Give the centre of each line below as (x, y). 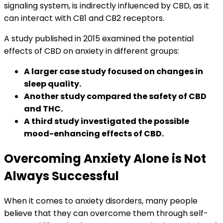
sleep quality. (53, 84)
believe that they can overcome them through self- (106, 214)
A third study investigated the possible (107, 121)
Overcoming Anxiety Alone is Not (105, 159)
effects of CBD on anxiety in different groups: (92, 51)
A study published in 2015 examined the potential (99, 39)
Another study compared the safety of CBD (115, 97)
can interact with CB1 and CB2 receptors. (84, 18)
